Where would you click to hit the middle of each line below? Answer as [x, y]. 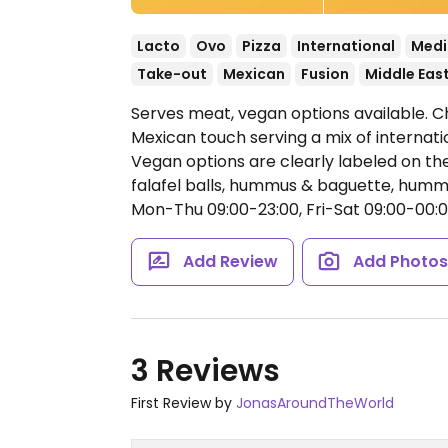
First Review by [183, 403]
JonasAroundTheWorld [315, 403]
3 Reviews [205, 371]
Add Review [230, 261]
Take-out [172, 74]
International [346, 46]
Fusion [325, 74]
